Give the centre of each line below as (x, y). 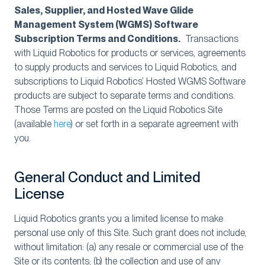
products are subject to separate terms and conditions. (126, 96)
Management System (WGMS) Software (106, 25)
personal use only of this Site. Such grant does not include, (130, 233)
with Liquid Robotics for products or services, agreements (130, 53)
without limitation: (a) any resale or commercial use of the (129, 247)
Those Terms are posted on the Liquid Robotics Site (118, 110)
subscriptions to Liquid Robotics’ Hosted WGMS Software (130, 81)
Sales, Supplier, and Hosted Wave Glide (104, 10)
